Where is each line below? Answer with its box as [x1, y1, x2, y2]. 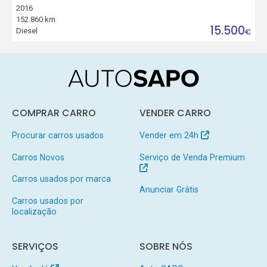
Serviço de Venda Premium [139, 152, 245, 162]
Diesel [16, 26, 38, 36]
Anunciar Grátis [139, 185, 198, 195]
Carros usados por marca [11, 174, 111, 184]
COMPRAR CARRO [11, 106, 96, 119]
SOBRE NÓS [139, 240, 193, 253]
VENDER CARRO [139, 106, 211, 119]
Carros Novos [11, 152, 64, 162]
